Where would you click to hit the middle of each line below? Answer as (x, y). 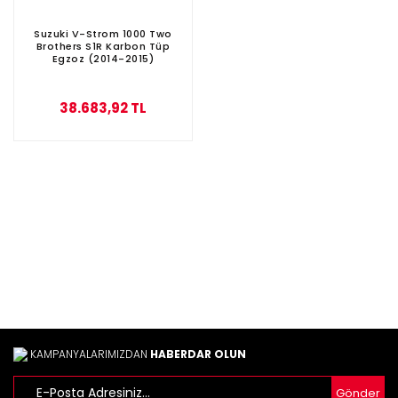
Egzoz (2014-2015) (103, 58)
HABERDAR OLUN (198, 354)
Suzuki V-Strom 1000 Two (103, 33)
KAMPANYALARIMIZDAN (89, 354)
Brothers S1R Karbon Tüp (103, 46)
